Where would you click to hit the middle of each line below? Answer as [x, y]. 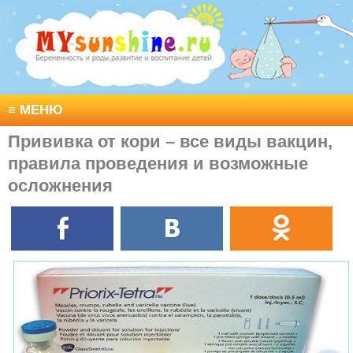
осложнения [60, 186]
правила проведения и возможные [158, 163]
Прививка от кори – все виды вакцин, [170, 141]
